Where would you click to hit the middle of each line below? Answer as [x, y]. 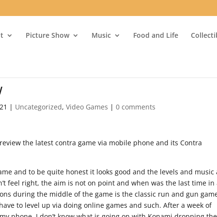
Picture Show [48, 35]
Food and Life [156, 35]
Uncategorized [39, 107]
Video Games [87, 107]
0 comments [136, 107]
